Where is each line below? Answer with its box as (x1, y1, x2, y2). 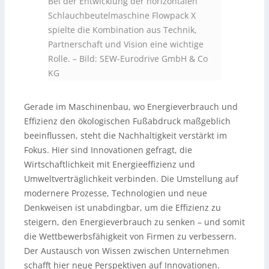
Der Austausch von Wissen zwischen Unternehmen (24, 245, 229, 257)
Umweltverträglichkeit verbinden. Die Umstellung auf (24, 173, 238, 185)
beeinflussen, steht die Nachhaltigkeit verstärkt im (24, 130, 227, 142)
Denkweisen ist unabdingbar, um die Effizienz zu (24, 202, 221, 214)
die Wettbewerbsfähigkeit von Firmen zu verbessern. (24, 231, 237, 243)
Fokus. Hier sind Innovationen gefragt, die (24, 144, 192, 156)
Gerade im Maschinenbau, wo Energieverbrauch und (24, 101, 238, 113)
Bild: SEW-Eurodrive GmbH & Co (79, 53, 208, 65)
